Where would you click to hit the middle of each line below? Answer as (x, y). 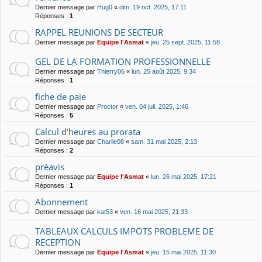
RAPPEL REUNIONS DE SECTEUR (99, 32)
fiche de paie (61, 97)
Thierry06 (111, 72)
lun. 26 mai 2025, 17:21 (184, 177)
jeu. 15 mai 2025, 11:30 (183, 252)
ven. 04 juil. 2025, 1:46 (157, 107)
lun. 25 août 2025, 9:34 (164, 72)
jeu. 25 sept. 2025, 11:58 (185, 42)
